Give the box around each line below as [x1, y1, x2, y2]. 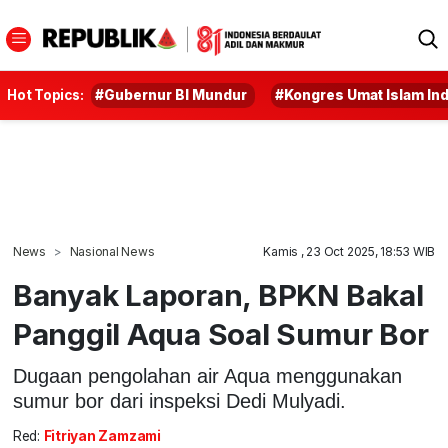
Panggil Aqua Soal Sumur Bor [12, 316, 429, 352]
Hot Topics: [7, 87, 84, 103]
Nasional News [69, 244, 155, 259]
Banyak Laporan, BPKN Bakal [12, 277, 424, 313]
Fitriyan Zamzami [43, 428, 161, 445]
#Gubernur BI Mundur [95, 87, 248, 103]
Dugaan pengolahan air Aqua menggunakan [12, 364, 402, 387]
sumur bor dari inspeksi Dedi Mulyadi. [12, 389, 346, 412]
